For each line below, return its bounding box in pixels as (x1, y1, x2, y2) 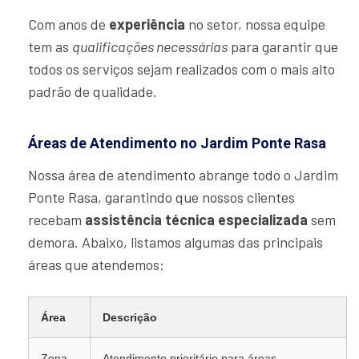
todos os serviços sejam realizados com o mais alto (28, 60, 335, 79)
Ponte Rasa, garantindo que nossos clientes (28, 188, 295, 207)
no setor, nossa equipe (185, 15, 325, 34)
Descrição (103, 311, 157, 325)
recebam (28, 211, 85, 229)
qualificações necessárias (72, 38, 228, 56)
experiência (109, 15, 185, 34)
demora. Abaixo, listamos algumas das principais (28, 233, 323, 252)
